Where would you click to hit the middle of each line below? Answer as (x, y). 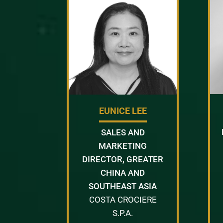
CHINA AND (123, 172)
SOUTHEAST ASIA (123, 186)
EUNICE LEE (123, 111)
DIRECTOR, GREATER (123, 159)
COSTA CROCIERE (123, 199)
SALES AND (123, 132)
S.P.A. (123, 213)
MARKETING (123, 146)
